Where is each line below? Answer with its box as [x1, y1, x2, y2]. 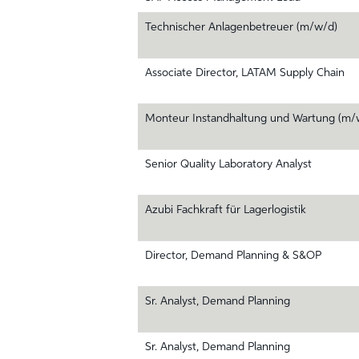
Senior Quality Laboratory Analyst [145, 159, 312, 170]
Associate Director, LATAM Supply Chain [145, 67, 345, 79]
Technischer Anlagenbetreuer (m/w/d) [145, 22, 337, 33]
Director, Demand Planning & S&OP [145, 250, 321, 261]
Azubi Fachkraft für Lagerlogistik [145, 204, 306, 216]
